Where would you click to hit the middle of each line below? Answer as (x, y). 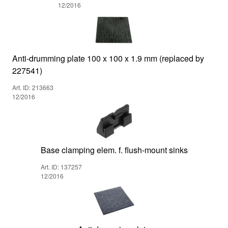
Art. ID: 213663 (33, 87)
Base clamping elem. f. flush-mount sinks (114, 150)
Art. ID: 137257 (61, 166)
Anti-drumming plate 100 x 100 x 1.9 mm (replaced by (108, 58)
